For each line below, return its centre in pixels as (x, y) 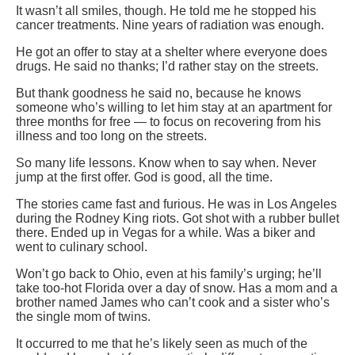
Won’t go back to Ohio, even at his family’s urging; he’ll (169, 274)
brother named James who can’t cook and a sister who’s (173, 303)
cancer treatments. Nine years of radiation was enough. (170, 25)
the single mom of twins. (83, 317)
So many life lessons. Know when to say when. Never (166, 163)
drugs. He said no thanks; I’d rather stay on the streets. (167, 67)
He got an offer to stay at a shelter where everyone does (172, 52)
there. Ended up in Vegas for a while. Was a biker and (166, 233)
